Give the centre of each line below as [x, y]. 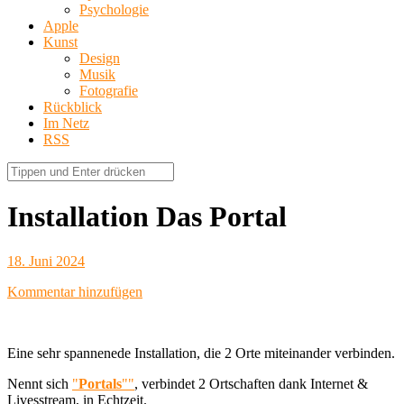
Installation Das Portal [147, 217]
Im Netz [66, 123]
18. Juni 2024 [46, 261]
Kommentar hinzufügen [75, 291]
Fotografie [109, 90]
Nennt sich [40, 383]
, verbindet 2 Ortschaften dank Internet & [251, 383]
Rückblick [73, 106]
